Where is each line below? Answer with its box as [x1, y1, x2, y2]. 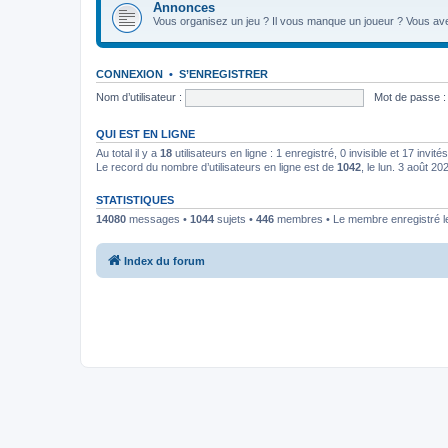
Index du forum [124, 254, 205, 267]
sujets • [214, 213, 256, 225]
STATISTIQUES [96, 194, 174, 206]
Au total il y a [96, 147, 160, 159]
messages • [126, 213, 190, 225]
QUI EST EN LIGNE [96, 128, 195, 140]
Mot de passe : [373, 90, 446, 103]
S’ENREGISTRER [179, 68, 268, 80]
